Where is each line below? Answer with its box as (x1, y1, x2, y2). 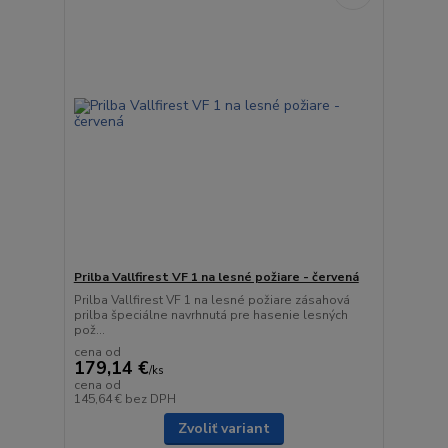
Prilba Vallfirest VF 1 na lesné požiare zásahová (73, 291, 350, 308)
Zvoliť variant (177, 418, 270, 438)
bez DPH (124, 390, 176, 407)
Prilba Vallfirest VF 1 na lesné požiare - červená (73, 268, 359, 285)
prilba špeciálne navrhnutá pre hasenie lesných (73, 306, 348, 323)
